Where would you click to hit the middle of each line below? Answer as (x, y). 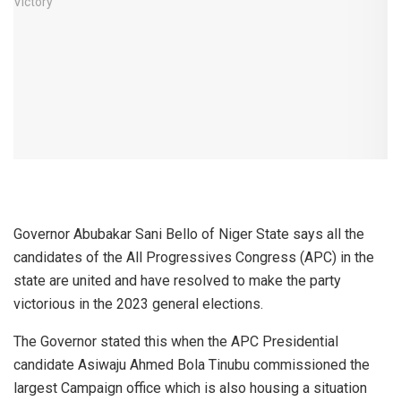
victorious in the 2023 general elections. (138, 303)
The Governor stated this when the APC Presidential (176, 341)
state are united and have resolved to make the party (177, 280)
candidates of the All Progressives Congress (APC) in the (194, 257)
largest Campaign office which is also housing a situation (190, 388)
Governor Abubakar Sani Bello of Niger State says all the (189, 234)
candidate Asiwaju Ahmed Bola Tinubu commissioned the (192, 364)
